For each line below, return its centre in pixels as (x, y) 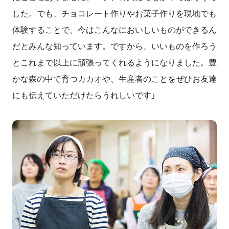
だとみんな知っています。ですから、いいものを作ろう (114, 46)
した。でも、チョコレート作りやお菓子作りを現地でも (114, 13)
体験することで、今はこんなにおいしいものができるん (114, 30)
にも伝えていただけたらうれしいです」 (84, 95)
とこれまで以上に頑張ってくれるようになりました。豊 (114, 62)
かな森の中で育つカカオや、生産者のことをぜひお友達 (114, 79)
